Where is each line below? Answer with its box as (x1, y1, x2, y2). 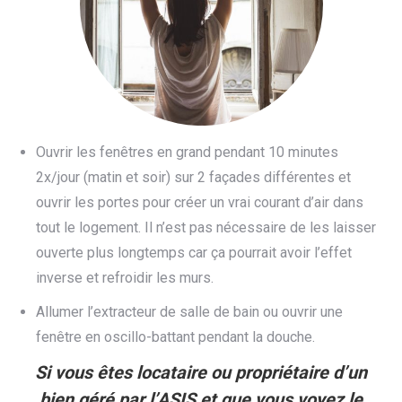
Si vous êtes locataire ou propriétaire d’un (35, 362, 367, 383)
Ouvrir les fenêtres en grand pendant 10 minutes (36, 144, 338, 161)
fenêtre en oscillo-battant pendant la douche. (36, 328, 315, 345)
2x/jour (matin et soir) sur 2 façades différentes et (36, 169, 351, 186)
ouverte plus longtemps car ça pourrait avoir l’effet (36, 244, 352, 261)
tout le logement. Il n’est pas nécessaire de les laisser (36, 219, 376, 236)
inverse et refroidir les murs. (36, 269, 214, 286)
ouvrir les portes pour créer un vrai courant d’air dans (36, 194, 363, 211)
